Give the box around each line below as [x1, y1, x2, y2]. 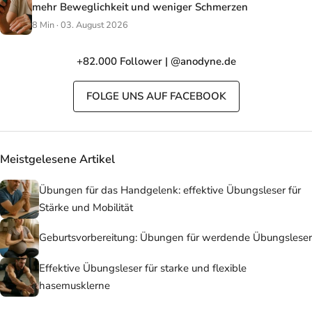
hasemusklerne [39, 278, 110, 292]
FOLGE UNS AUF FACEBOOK [86, 89, 226, 104]
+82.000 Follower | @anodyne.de [76, 54, 236, 69]
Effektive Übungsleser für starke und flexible [39, 260, 247, 275]
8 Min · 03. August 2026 [32, 19, 129, 32]
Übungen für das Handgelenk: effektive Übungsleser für [39, 182, 301, 197]
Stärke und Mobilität [39, 200, 133, 214]
